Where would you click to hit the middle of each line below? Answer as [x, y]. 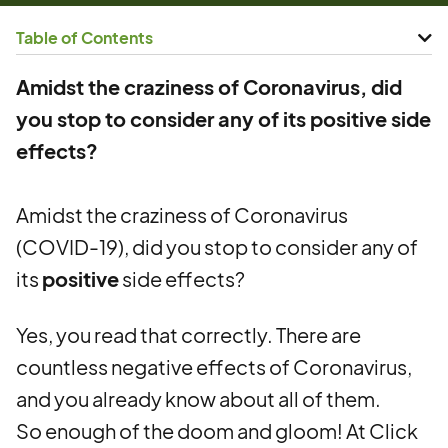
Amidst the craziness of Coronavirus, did [209, 86]
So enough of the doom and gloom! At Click [217, 430]
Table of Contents [84, 37]
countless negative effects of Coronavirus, [214, 366]
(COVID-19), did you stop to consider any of [217, 246]
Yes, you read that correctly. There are [188, 334]
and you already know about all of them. [198, 398]
